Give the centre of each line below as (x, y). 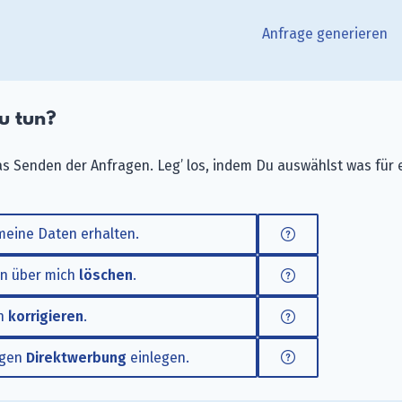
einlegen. (158, 358)
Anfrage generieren (325, 34)
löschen (106, 275)
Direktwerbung (76, 358)
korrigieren (46, 316)
